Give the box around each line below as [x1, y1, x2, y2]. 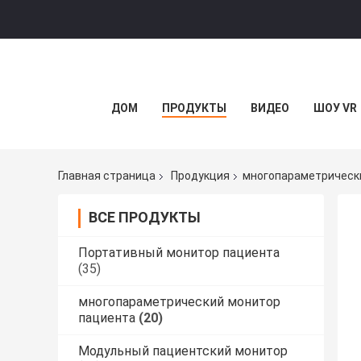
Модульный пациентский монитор [78, 343, 288, 359]
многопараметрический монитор [78, 294, 280, 310]
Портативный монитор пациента [78, 245, 280, 261]
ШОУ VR [313, 102, 357, 114]
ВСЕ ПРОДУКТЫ [89, 209, 201, 226]
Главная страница [58, 169, 156, 183]
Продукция [171, 169, 230, 183]
